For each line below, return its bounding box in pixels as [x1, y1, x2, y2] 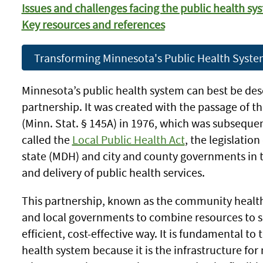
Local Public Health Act [72, 132, 185, 147]
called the [21, 132, 72, 147]
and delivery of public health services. [21, 165, 205, 180]
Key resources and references [21, 17, 165, 32]
